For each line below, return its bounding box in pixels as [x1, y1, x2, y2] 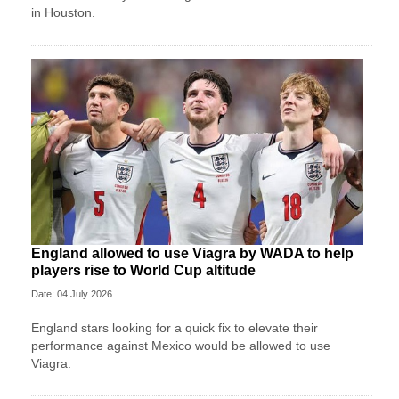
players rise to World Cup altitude [31, 263, 256, 279]
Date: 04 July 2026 [31, 289, 112, 300]
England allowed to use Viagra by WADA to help [31, 246, 354, 262]
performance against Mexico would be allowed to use [31, 338, 330, 354]
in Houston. [31, 5, 95, 20]
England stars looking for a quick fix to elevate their [31, 321, 318, 336]
